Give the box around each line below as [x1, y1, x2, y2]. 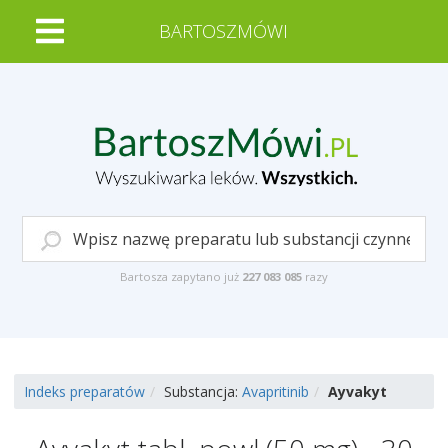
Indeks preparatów [24, 381, 145, 401]
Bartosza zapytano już [120, 268, 242, 284]
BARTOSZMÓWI [159, 19, 289, 43]
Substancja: [164, 381, 242, 401]
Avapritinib [242, 381, 309, 401]
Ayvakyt [328, 381, 387, 401]
